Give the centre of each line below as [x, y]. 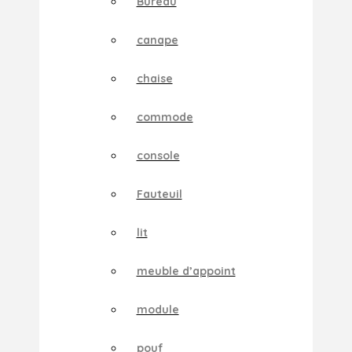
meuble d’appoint [186, 271]
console [158, 155]
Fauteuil [159, 194]
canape [157, 40]
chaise [154, 78]
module [158, 309]
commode [165, 117]
